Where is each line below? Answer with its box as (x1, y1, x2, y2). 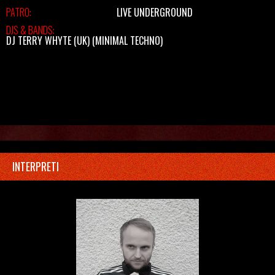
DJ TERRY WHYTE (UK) (6, 33, 90, 48)
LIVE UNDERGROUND (117, 5, 193, 20)
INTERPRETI (12, 158, 59, 174)
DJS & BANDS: (6, 23, 55, 37)
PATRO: (6, 5, 31, 20)
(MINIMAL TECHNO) (90, 33, 163, 48)
